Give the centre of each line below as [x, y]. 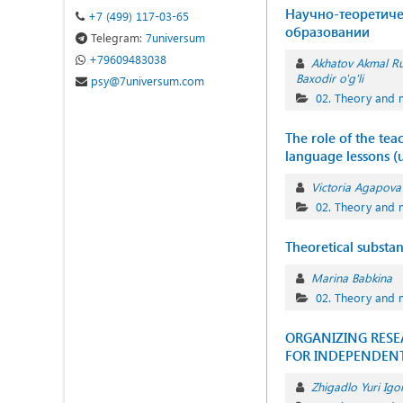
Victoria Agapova [356, 187]
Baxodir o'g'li [330, 78]
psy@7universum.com [146, 81]
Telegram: [116, 37]
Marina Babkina [352, 278]
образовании [327, 31]
